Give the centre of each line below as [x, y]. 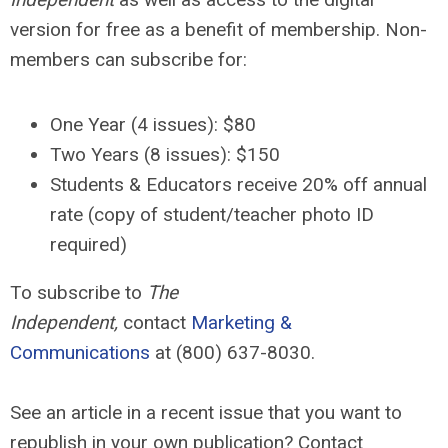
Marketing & [241, 323]
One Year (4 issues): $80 [153, 125]
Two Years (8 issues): [143, 155]
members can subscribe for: [128, 60]
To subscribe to [78, 293]
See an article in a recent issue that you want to [206, 413]
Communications [80, 353]
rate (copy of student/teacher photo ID [212, 215]
